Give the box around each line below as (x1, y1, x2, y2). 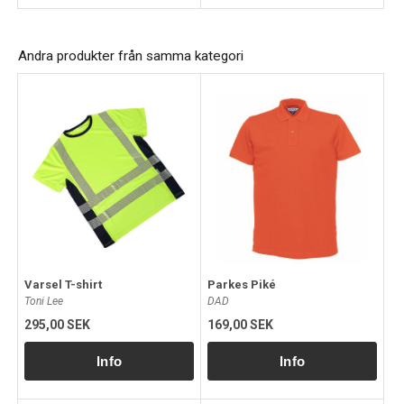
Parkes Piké (207, 277, 276, 291)
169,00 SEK (207, 317, 273, 332)
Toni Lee (24, 294, 63, 308)
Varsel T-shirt (24, 277, 102, 291)
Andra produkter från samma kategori (18, 47, 243, 64)
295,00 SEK (24, 317, 90, 332)
